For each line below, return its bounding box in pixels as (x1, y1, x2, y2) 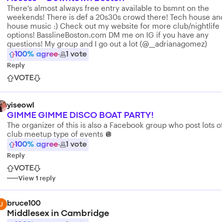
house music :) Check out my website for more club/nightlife (7, 21, 220, 30)
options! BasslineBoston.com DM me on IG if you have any (7, 30, 209, 39)
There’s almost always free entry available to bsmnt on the (7, 3, 209, 12)
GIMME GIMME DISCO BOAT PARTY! (7, 112, 154, 119)
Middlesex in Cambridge (7, 210, 109, 218)
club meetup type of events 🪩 (7, 129, 112, 138)
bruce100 (7, 200, 41, 207)
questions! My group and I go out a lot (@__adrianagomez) (7, 39, 207, 48)
